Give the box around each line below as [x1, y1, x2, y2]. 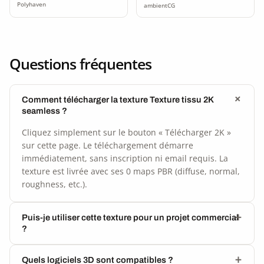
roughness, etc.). [22, 178, 87, 190]
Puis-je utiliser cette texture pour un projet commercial [22, 212, 239, 222]
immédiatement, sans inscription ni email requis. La [22, 152, 228, 164]
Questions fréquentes [9, 53, 151, 74]
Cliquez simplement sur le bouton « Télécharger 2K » [22, 126, 231, 138]
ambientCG [144, 1, 175, 9]
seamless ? [22, 105, 67, 115]
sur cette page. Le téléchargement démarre [22, 139, 193, 151]
